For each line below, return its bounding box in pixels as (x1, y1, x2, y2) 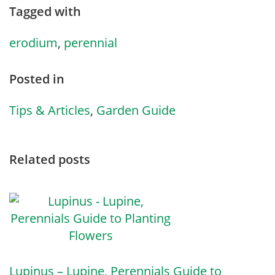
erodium (9, 34, 58, 52)
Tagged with (9, 3, 81, 20)
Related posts (9, 151, 90, 168)
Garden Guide (96, 102, 176, 119)
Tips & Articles (9, 102, 90, 119)
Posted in (9, 71, 64, 88)
